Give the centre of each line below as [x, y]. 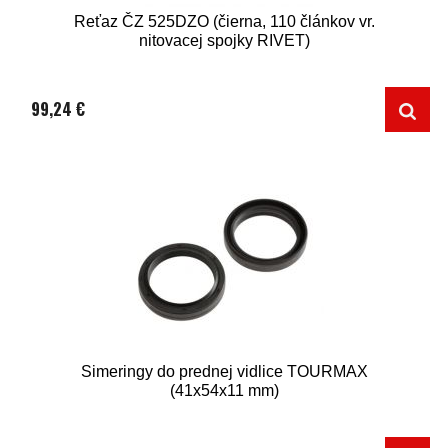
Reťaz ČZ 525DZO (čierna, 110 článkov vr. [224, 21]
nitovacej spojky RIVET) [224, 40]
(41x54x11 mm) [224, 390]
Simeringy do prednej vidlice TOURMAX [224, 371]
